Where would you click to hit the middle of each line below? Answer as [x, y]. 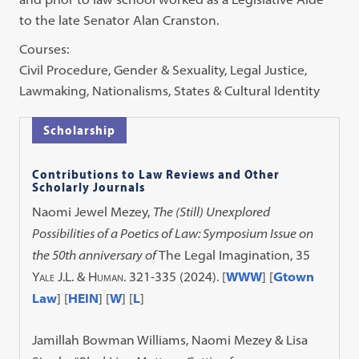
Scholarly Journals [89, 187]
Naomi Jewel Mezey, [93, 212]
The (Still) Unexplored [212, 212]
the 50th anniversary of [96, 255]
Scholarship [80, 130]
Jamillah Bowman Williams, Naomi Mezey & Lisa [170, 340]
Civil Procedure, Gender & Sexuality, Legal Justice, [163, 70]
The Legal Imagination [225, 255]
